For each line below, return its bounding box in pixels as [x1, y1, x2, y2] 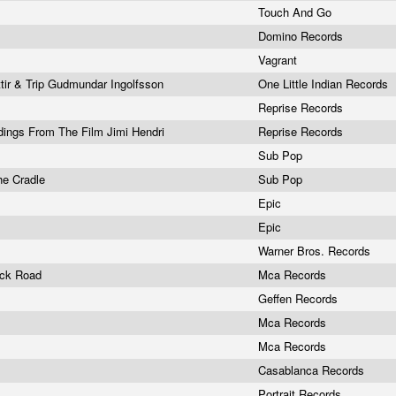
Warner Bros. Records [258, 242, 374, 259]
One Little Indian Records [258, 75, 392, 92]
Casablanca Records [258, 362, 368, 378]
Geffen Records [258, 290, 341, 307]
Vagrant [258, 51, 301, 68]
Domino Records [258, 27, 346, 44]
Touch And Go [258, 4, 335, 20]
